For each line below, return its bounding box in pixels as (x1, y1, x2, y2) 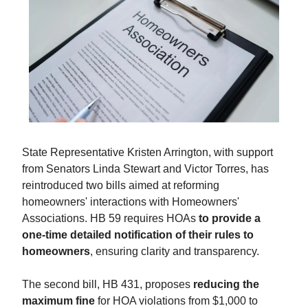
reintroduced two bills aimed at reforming (22, 179, 219, 191)
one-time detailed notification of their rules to (22, 229, 254, 241)
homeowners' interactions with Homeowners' (22, 196, 239, 208)
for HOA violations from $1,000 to (95, 295, 258, 307)
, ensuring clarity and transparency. (90, 245, 259, 257)
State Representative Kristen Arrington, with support (22, 146, 273, 158)
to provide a (199, 212, 261, 224)
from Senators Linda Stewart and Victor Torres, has (22, 163, 269, 175)
